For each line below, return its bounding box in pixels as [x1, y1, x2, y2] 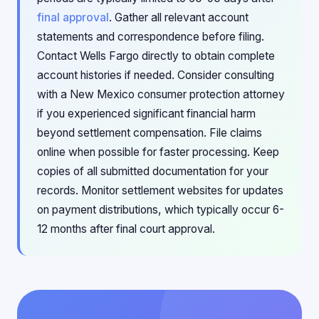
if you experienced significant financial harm [37, 107, 256, 120]
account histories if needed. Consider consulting [37, 68, 274, 82]
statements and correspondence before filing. [37, 30, 264, 43]
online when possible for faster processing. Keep [37, 145, 279, 159]
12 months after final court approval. [37, 222, 215, 236]
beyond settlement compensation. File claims [37, 126, 262, 140]
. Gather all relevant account [109, 11, 249, 24]
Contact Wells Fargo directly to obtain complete [37, 49, 275, 63]
